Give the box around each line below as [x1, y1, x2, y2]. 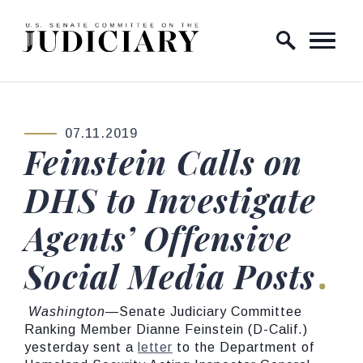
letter [138, 340, 173, 354]
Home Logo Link [21, 23, 128, 39]
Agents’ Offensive [24, 216, 293, 259]
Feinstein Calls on [24, 140, 303, 183]
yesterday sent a [24, 340, 138, 354]
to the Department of [172, 340, 314, 354]
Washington [28, 305, 105, 318]
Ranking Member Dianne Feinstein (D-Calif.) [24, 322, 308, 336]
